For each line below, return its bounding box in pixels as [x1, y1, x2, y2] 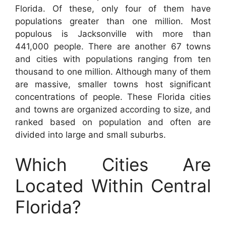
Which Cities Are [15, 154, 211, 175]
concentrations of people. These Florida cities [15, 91, 211, 102]
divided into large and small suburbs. [15, 129, 166, 140]
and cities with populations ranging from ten [15, 53, 211, 64]
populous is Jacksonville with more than [15, 28, 211, 39]
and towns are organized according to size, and [15, 104, 211, 115]
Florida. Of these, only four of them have [15, 3, 211, 14]
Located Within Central [15, 175, 211, 196]
